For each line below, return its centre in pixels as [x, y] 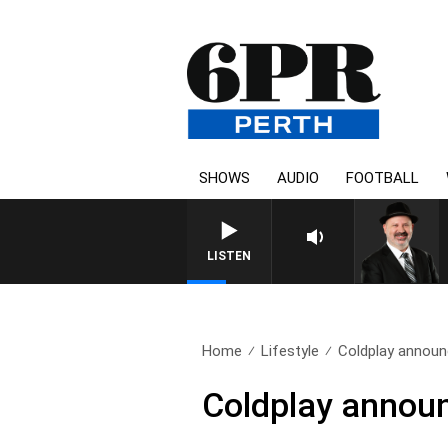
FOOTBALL [382, 178]
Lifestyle [290, 351]
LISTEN [229, 256]
